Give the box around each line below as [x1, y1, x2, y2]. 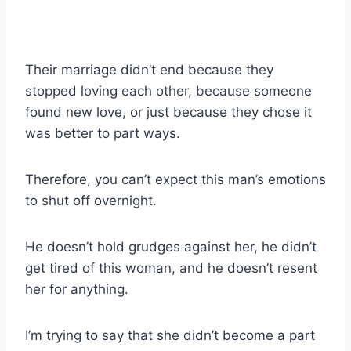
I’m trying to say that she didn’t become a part [25, 327, 315, 343]
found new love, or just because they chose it [25, 103, 312, 120]
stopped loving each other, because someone [25, 82, 312, 99]
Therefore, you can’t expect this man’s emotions [25, 171, 326, 187]
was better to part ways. [25, 125, 180, 141]
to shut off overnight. [25, 192, 157, 208]
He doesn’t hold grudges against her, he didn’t [25, 238, 317, 255]
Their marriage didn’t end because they [25, 61, 273, 78]
